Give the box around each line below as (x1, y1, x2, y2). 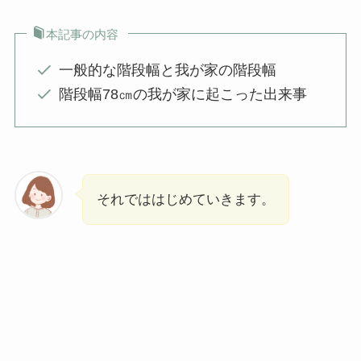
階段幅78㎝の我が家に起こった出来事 (58, 86, 307, 103)
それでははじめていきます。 (96, 191, 275, 207)
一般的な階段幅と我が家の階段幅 (58, 61, 276, 78)
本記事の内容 (46, 27, 119, 41)
